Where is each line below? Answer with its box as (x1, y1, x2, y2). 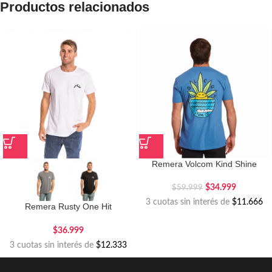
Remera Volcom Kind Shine (151, 159, 257, 169)
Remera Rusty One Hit (24, 202, 112, 212)
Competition (45, 213, 91, 223)
